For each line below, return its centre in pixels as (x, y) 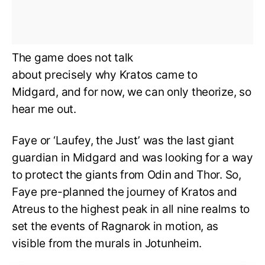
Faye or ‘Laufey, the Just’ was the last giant (123, 141)
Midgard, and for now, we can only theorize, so (132, 92)
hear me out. (46, 109)
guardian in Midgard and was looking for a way (132, 158)
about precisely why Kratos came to (105, 75)
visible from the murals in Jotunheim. (108, 244)
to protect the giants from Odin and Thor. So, (127, 175)
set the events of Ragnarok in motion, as (115, 227)
